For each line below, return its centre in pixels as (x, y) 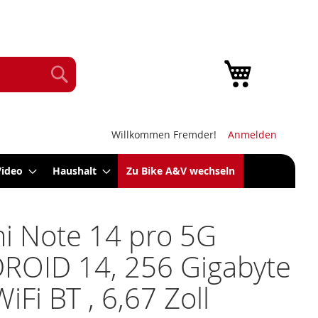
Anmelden (252, 135)
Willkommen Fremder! (164, 135)
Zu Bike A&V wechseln (180, 171)
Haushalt (74, 171)
